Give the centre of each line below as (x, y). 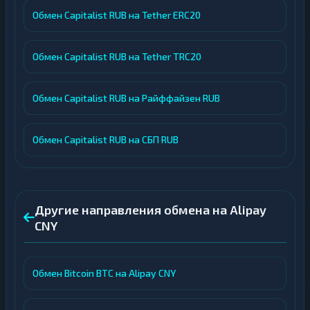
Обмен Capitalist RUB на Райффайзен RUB (126, 98)
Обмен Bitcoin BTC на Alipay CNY (104, 273)
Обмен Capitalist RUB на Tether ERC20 (117, 15)
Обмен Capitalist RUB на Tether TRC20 (117, 56)
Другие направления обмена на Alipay (151, 210)
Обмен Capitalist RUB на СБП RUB (106, 139)
